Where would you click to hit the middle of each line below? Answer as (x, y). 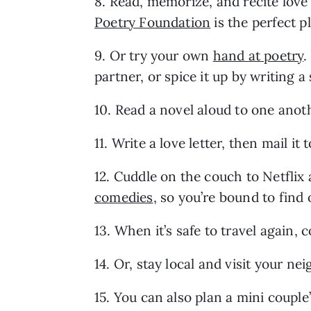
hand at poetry (258, 55)
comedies (124, 197)
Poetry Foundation (153, 22)
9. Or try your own (154, 55)
